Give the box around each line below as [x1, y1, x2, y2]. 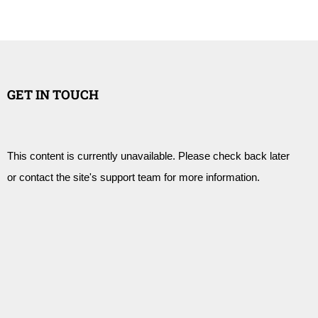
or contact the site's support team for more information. [7, 171, 260, 183]
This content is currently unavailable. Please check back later [7, 150, 290, 162]
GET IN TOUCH [7, 86, 99, 103]
